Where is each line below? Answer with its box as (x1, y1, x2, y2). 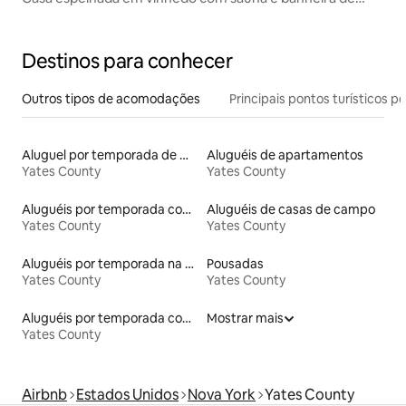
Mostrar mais (207, 310, 284, 327)
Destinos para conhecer (22, 48, 233, 75)
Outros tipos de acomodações (22, 91, 200, 108)
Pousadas (207, 256, 264, 273)
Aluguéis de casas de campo (207, 201, 375, 218)
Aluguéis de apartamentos (207, 147, 363, 164)
